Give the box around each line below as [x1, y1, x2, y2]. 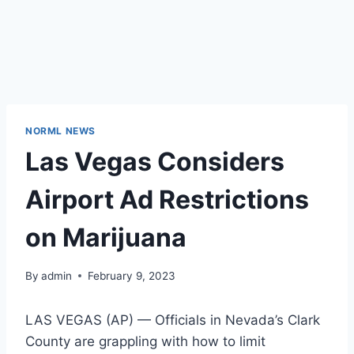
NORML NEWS [25, 125, 96, 137]
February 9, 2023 [88, 269, 176, 282]
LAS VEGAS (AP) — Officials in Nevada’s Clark [25, 311, 320, 328]
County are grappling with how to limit [25, 333, 265, 349]
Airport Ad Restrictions [25, 183, 309, 215]
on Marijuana [25, 221, 186, 253]
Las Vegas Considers [25, 145, 284, 177]
